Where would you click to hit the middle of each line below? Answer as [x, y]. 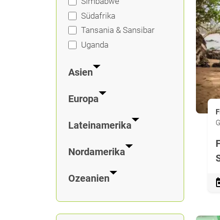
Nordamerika [97, 152]
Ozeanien [89, 178]
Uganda [95, 44]
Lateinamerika [100, 125]
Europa [83, 99]
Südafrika [98, 15]
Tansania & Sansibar [118, 30]
